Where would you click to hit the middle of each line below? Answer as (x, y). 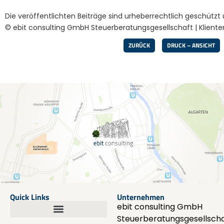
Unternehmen (141, 196)
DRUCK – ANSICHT (191, 45)
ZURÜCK (139, 45)
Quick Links (30, 196)
